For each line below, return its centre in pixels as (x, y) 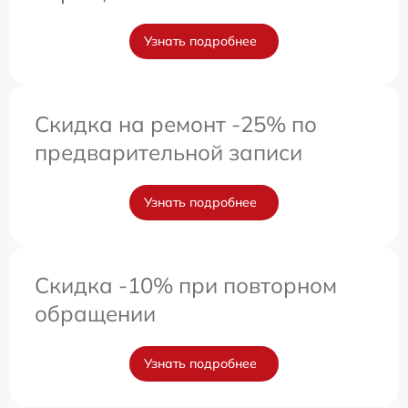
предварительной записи (168, 152)
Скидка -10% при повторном (186, 285)
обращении (95, 313)
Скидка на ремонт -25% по (176, 124)
